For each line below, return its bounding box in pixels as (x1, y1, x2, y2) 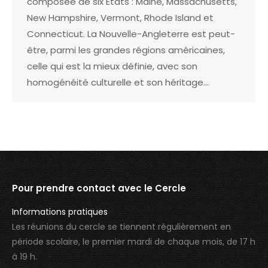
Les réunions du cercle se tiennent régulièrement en (12, 220, 231, 233)
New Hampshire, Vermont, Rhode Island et (27, 11, 214, 25)
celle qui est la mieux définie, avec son (27, 60, 197, 73)
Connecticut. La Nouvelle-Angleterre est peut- (27, 28, 235, 41)
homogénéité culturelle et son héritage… (27, 76, 209, 89)
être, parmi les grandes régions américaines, (27, 44, 225, 57)
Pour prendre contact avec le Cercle (12, 181, 186, 194)
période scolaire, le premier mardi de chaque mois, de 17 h (12, 235, 255, 248)
